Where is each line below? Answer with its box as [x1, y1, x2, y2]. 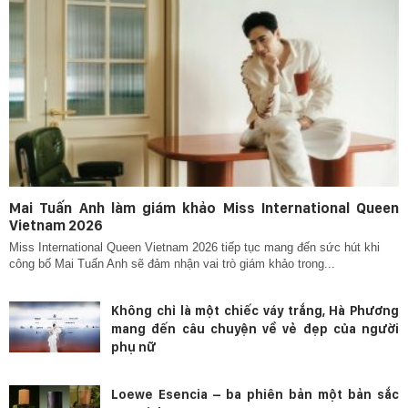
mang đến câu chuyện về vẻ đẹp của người [111, 321, 399, 336]
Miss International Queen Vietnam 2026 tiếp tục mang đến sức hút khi [9, 240, 380, 254]
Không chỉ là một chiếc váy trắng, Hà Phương [111, 302, 399, 318]
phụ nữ [111, 339, 156, 354]
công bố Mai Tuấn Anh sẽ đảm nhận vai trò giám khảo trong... [9, 256, 335, 270]
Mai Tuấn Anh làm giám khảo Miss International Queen [9, 199, 399, 217]
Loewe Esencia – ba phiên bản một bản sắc [111, 386, 399, 402]
